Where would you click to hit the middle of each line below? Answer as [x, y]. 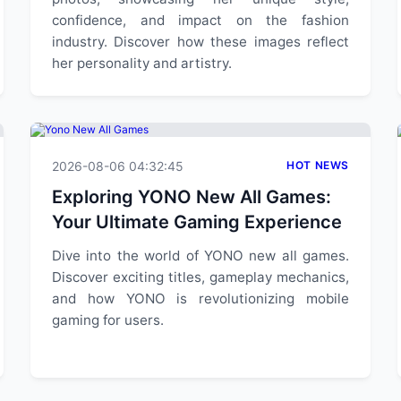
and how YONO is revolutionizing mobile [200, 299]
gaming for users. [108, 320]
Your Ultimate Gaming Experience [197, 222]
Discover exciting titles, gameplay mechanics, [200, 277]
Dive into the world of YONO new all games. [200, 256]
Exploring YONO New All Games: [192, 197]
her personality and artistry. [142, 63]
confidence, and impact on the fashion [200, 20]
